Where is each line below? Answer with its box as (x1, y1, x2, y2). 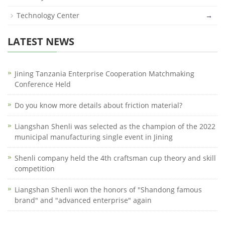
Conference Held (15, 79, 71, 89)
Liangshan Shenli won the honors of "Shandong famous (15, 185, 202, 194)
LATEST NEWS (8, 35, 74, 48)
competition (15, 164, 55, 173)
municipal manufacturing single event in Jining (15, 132, 173, 142)
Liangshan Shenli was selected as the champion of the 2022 (15, 122, 215, 131)
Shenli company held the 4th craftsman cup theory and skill (15, 153, 216, 163)
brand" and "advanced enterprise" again (15, 195, 152, 205)
